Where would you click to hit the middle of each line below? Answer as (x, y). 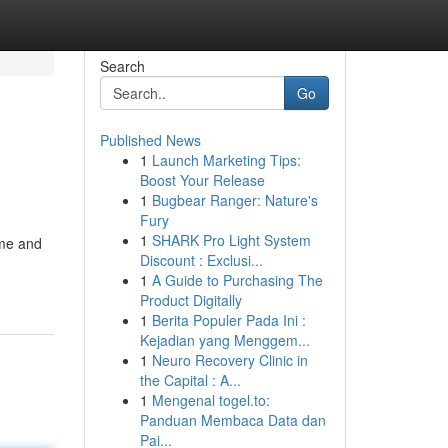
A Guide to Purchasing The (237, 280)
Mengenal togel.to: (210, 400)
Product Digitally (190, 300)
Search (122, 66)
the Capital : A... (190, 380)
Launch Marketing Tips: (226, 160)
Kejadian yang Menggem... (224, 340)
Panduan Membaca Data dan (232, 420)
